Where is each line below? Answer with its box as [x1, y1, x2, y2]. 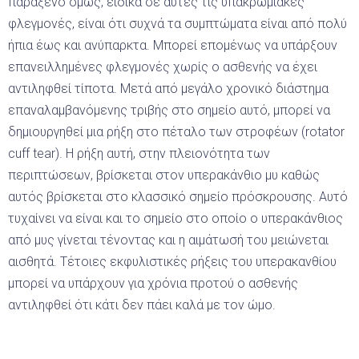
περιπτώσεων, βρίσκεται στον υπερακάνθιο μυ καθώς [8, 167, 320, 183]
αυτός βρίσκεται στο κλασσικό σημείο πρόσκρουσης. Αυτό [8, 188, 348, 204]
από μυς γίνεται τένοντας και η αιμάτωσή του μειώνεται [8, 232, 329, 248]
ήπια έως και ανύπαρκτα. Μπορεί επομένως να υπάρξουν [8, 37, 337, 53]
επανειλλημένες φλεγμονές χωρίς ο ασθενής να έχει [8, 58, 317, 75]
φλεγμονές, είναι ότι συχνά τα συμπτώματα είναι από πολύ [8, 15, 347, 31]
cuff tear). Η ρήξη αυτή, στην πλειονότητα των [8, 145, 270, 161]
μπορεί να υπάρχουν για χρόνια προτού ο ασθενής [8, 275, 298, 291]
